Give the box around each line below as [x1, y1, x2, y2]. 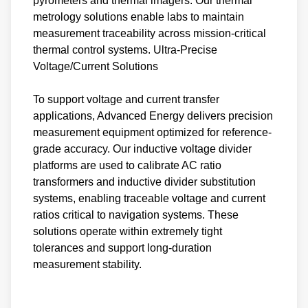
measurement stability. [33, 258, 142, 270]
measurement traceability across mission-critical [33, 27, 266, 39]
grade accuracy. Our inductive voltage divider [33, 142, 252, 155]
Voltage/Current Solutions [33, 60, 158, 72]
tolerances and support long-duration [33, 241, 212, 254]
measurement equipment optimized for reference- [33, 126, 272, 138]
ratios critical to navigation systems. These [33, 208, 239, 221]
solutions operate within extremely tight [33, 225, 222, 237]
